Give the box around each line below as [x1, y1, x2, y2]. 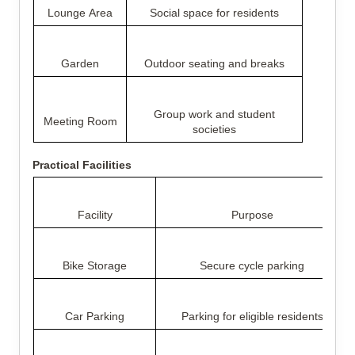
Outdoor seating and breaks [144, 57, 284, 70]
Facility [77, 208, 113, 221]
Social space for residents [150, 6, 279, 19]
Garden [61, 57, 99, 70]
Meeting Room [43, 115, 117, 128]
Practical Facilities [32, 158, 132, 171]
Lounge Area [48, 6, 113, 19]
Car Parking [65, 310, 124, 323]
